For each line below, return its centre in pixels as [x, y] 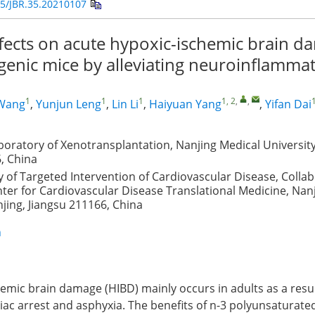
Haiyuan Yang [185, 104]
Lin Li [125, 104]
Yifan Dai [288, 104]
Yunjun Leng [69, 104]
